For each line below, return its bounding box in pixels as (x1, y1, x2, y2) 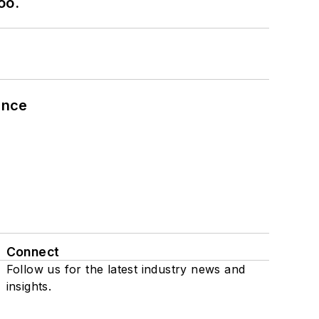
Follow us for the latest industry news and (6, 261, 246, 276)
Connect (6, 244, 60, 259)
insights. (6, 278, 52, 293)
